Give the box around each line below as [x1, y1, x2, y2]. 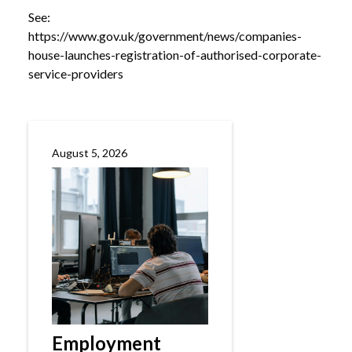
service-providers [28, 66, 123, 81]
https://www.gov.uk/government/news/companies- [28, 28, 302, 43]
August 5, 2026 [52, 146, 127, 159]
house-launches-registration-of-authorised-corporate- [28, 47, 321, 62]
